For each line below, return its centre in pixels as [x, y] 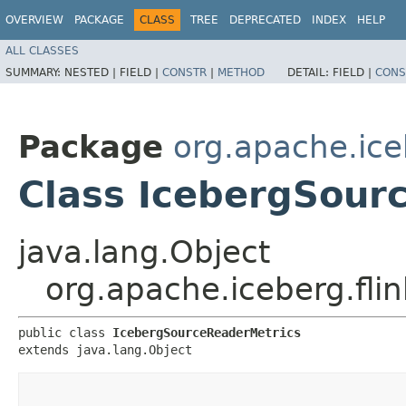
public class [65, 332]
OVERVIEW [34, 20]
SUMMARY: [35, 72]
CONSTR [184, 72]
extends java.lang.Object [105, 349]
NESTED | [92, 72]
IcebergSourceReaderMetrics [207, 332]
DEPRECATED [265, 20]
